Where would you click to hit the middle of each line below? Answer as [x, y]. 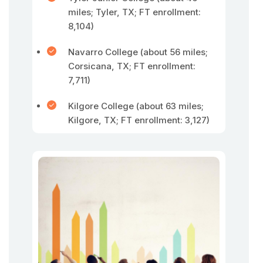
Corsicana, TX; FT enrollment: [132, 66]
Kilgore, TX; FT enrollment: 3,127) [139, 120]
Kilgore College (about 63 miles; [136, 106]
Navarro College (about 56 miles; [138, 52]
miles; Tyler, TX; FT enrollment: [134, 12]
